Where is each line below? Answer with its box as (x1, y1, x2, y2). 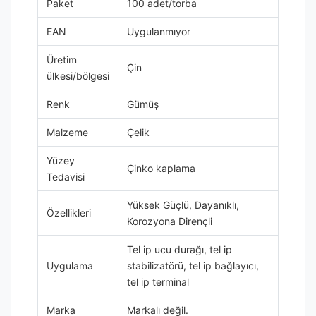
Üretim (47, 54, 77, 66)
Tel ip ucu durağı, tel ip (127, 243, 232, 255)
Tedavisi (47, 171, 85, 183)
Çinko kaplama (127, 162, 195, 174)
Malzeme (47, 126, 88, 138)
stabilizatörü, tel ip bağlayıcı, (127, 260, 259, 272)
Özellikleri (47, 207, 91, 219)
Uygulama (47, 260, 93, 272)
